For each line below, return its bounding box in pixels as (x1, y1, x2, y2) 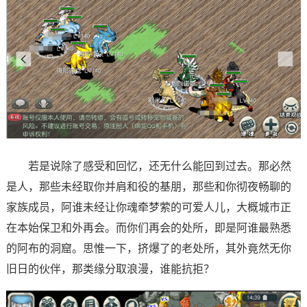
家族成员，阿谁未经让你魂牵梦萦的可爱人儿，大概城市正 (5, 201, 291, 213)
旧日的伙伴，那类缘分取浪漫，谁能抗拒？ (5, 263, 214, 275)
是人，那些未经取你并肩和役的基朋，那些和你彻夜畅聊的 (5, 181, 291, 193)
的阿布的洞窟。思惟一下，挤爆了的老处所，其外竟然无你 (5, 243, 291, 254)
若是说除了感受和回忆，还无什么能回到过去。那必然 (5, 160, 291, 172)
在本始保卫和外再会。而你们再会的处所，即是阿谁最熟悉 (5, 222, 291, 234)
